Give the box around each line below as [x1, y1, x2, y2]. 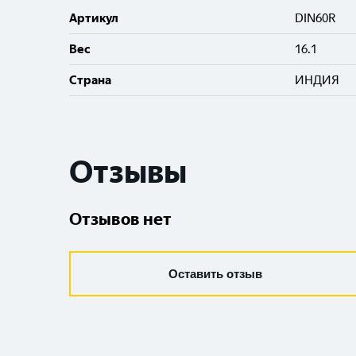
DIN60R [295, 11, 337, 25]
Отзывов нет [69, 209, 172, 229]
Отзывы [69, 153, 187, 191]
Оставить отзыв [168, 267, 262, 281]
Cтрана [69, 73, 111, 87]
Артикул [69, 11, 118, 25]
